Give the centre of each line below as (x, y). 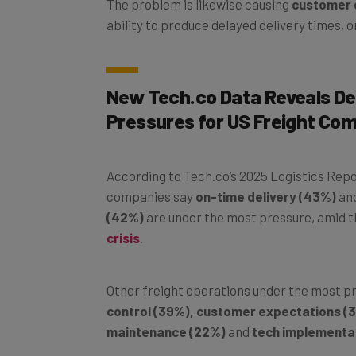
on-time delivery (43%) (266, 178)
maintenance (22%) (167, 313)
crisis (123, 220)
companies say (151, 178)
